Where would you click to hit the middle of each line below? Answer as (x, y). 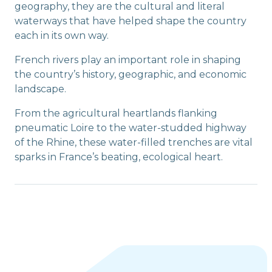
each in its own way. (62, 36)
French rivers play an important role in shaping (128, 60)
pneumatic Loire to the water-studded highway (131, 128)
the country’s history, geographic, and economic (131, 75)
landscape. (40, 89)
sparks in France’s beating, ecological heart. (119, 157)
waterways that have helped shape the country (131, 21)
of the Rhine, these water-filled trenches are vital (134, 143)
